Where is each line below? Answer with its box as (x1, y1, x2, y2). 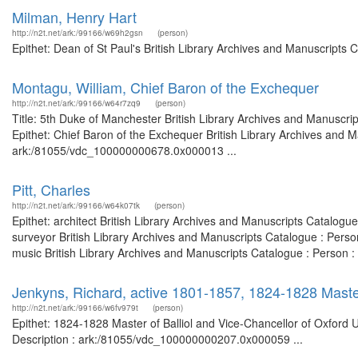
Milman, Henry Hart (12, 6, 137, 27)
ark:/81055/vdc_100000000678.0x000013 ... (12, 142, 237, 158)
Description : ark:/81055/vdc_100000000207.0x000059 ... (12, 331, 303, 347)
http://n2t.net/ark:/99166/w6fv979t (12, 302, 138, 313)
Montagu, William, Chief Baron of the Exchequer (12, 77, 319, 97)
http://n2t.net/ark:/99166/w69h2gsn (12, 27, 143, 38)
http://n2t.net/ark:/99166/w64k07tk (12, 200, 140, 211)
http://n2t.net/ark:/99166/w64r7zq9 (12, 97, 141, 109)
